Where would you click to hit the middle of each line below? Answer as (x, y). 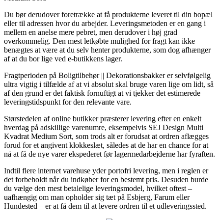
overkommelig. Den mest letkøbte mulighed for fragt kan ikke (99, 41)
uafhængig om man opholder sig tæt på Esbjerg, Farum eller (97, 197)
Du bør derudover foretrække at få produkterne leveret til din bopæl (108, 14)
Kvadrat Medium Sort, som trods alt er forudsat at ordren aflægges (106, 136)
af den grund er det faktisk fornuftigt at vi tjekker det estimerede (102, 93)
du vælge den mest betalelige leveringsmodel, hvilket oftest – (98, 188)
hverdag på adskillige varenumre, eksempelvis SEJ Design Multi (104, 127)
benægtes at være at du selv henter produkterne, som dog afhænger (107, 50)
